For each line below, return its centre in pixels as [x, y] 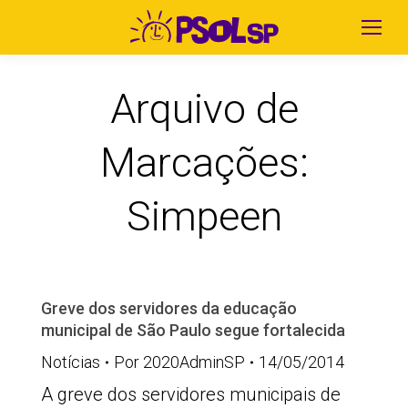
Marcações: [204, 163]
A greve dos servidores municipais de [191, 394]
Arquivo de [204, 109]
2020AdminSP [194, 362]
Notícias [71, 362]
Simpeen [204, 216]
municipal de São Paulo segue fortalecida [193, 330]
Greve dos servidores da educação [169, 308]
